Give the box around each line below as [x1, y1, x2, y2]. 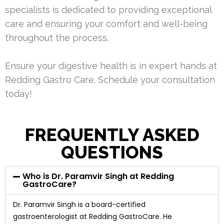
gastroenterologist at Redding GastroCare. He [13, 211, 172, 221]
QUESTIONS [61, 141, 163, 162]
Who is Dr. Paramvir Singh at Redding [22, 170, 174, 182]
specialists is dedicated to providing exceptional [5, 4, 211, 15]
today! [5, 88, 32, 99]
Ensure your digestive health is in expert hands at [5, 60, 217, 71]
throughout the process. [5, 32, 108, 43]
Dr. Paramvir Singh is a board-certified [13, 199, 145, 209]
